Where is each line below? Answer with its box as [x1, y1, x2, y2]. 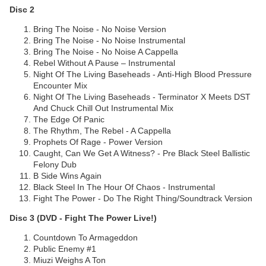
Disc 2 [9, 5, 34, 15]
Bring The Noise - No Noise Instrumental [33, 36, 185, 46]
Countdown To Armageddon [33, 233, 138, 243]
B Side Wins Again [33, 171, 102, 181]
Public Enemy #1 [33, 244, 96, 254]
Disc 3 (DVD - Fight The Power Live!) [9, 213, 157, 223]
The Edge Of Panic [33, 115, 104, 125]
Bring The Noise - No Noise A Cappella [33, 47, 178, 57]
